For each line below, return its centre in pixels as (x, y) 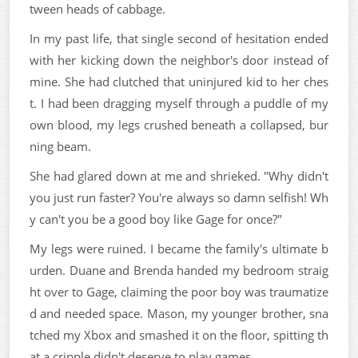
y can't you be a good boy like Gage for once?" (156, 219)
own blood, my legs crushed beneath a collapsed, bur (179, 124)
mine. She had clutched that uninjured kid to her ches (179, 81)
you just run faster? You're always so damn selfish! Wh (179, 197)
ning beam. (60, 146)
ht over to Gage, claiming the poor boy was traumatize (179, 291)
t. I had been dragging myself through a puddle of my (179, 103)
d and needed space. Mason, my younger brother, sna (179, 313)
